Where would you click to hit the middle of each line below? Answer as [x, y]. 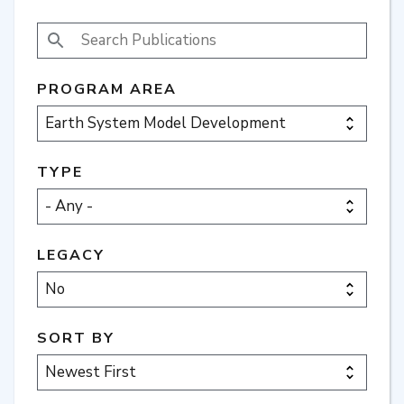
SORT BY [76, 338]
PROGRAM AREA [107, 89]
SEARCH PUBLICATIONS [140, 31]
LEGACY [71, 255]
